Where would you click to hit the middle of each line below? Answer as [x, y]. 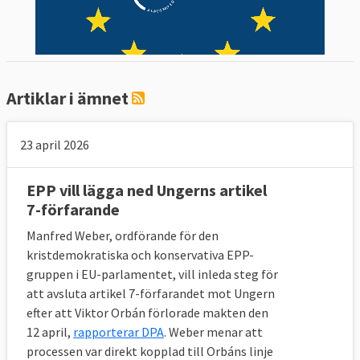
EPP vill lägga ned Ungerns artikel [147, 190]
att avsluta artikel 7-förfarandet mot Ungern [151, 293]
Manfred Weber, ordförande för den [123, 235]
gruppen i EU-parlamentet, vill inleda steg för [152, 274]
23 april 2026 [55, 144]
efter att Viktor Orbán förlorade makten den [147, 312]
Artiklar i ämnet [69, 98]
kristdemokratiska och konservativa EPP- [140, 254]
